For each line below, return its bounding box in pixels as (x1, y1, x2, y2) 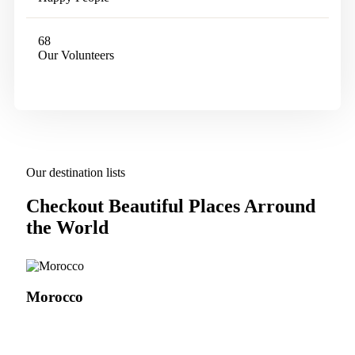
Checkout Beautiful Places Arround (26, 196, 315, 217)
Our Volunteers (38, 48, 114, 63)
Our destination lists (26, 166, 125, 180)
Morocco (26, 288, 83, 305)
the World (26, 217, 109, 239)
